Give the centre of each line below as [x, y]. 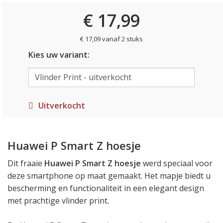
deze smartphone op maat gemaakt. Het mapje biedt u [109, 176]
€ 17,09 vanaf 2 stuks [111, 39]
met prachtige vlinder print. [58, 201]
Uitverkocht [61, 105]
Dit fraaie [26, 163]
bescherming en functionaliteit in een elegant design [106, 188]
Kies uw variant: [59, 55]
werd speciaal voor [177, 163]
